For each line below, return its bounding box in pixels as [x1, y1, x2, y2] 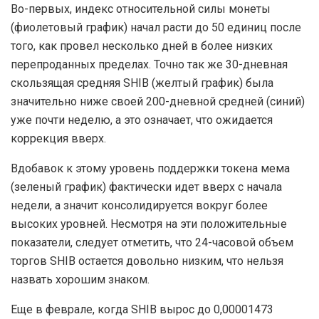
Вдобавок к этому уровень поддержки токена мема [11, 161, 290, 175]
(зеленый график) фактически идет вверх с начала [11, 179, 282, 194]
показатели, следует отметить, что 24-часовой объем [11, 235, 293, 249]
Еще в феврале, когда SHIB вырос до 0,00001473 [11, 302, 273, 316]
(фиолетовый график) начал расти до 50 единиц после [11, 20, 301, 34]
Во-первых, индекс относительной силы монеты [11, 1, 271, 16]
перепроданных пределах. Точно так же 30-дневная [11, 57, 288, 71]
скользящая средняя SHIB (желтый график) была [11, 75, 273, 90]
